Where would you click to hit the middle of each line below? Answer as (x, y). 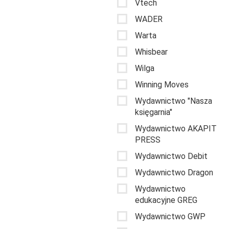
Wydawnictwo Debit (171, 156)
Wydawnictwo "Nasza (174, 101)
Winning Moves (162, 84)
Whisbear (151, 52)
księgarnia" (154, 112)
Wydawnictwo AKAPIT (176, 128)
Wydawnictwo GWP (170, 216)
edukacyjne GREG (166, 200)
